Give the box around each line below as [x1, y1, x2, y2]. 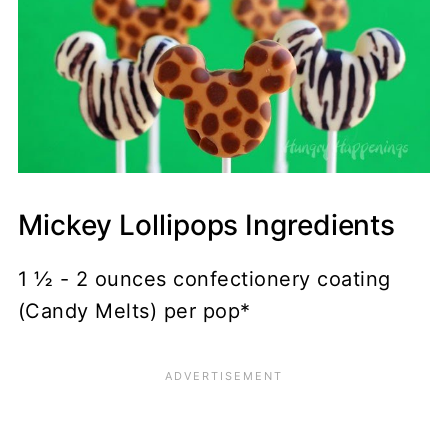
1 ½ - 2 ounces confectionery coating [17, 267, 391, 292]
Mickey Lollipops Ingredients [17, 208, 396, 243]
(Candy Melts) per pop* [17, 299, 251, 324]
